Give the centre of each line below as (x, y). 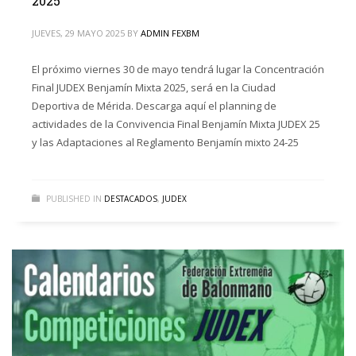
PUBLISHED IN (74, 199)
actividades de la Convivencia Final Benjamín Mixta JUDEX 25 (176, 124)
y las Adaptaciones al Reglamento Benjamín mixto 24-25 (165, 143)
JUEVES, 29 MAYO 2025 (78, 33)
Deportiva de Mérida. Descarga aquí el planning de (154, 106)
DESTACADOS (131, 199)
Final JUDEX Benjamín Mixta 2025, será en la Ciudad (154, 88)
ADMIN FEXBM (170, 33)
